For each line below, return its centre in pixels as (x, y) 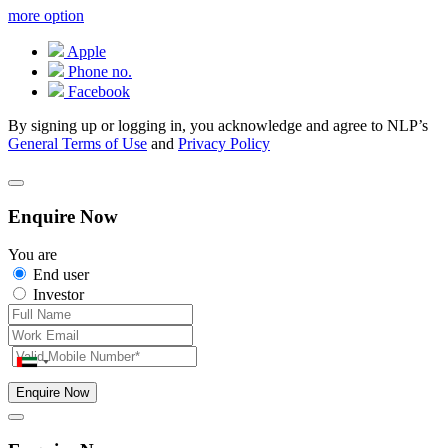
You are (32, 255)
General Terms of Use (77, 143)
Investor (58, 295)
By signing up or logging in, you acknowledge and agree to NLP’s (218, 125)
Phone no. (100, 71)
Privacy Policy (224, 143)
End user (61, 275)
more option (46, 15)
